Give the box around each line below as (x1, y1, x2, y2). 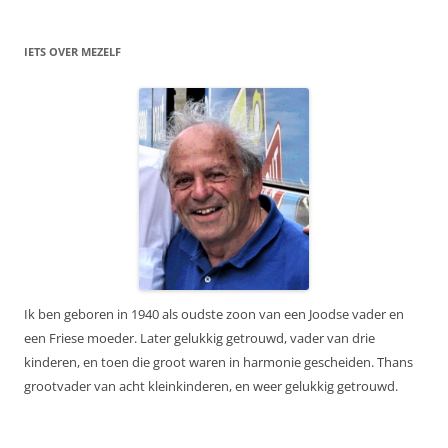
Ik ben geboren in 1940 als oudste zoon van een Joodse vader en (24, 304, 404, 323)
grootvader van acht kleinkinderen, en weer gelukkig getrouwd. (24, 376, 398, 395)
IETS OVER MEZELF (24, 43, 121, 59)
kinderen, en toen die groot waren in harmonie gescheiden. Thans (24, 352, 413, 371)
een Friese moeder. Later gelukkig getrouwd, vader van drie (24, 328, 375, 347)
